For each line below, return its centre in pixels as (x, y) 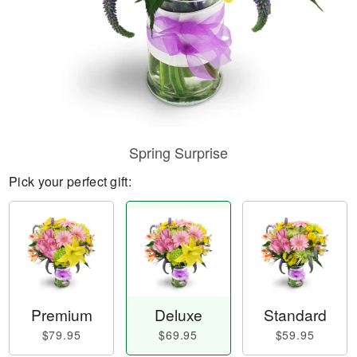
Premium (61, 315)
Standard (295, 315)
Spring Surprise (178, 152)
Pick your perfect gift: (70, 181)
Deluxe (178, 315)
